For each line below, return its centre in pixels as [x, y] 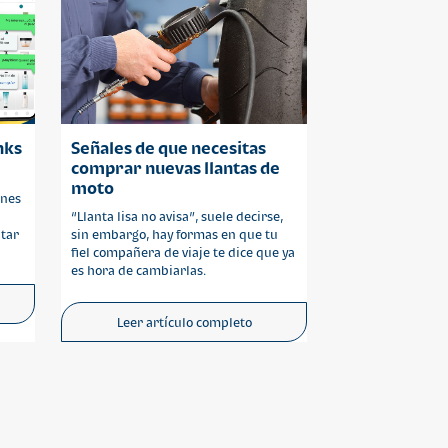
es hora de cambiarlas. [139, 270]
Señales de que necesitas [169, 148]
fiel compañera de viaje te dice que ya [183, 252]
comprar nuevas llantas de [176, 168]
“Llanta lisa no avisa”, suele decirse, [177, 216]
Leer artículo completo [184, 322]
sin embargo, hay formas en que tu [175, 234]
